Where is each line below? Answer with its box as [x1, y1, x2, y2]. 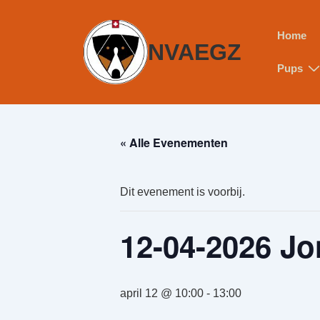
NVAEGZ [148, 39, 241, 65]
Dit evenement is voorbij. [120, 186, 245, 198]
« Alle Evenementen [120, 134, 228, 151]
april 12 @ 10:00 [120, 287, 204, 299]
